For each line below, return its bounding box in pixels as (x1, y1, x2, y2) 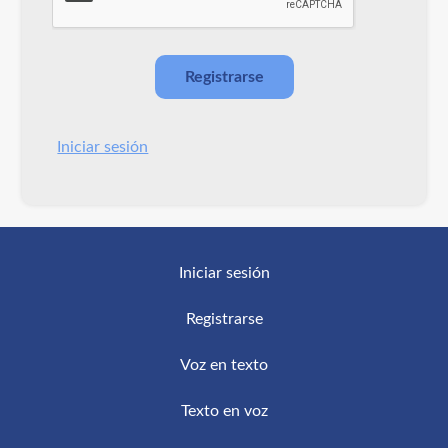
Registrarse (185, 310, 263, 327)
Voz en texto (180, 356, 268, 373)
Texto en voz (180, 402, 268, 419)
